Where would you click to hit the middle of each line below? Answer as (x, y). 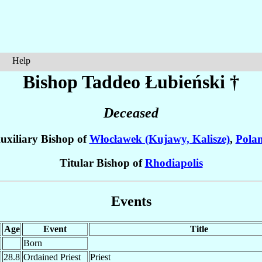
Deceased (131, 113)
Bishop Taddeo (84, 82)
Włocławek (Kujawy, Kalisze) (159, 139)
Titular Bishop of (102, 163)
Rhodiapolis (174, 163)
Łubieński (185, 82)
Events (131, 201)
